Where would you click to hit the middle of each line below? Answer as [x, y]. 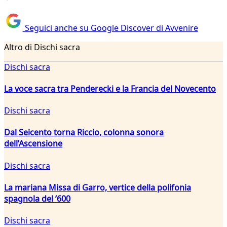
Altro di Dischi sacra [42, 47]
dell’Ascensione [33, 144]
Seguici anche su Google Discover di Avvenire [110, 28]
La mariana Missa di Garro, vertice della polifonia [98, 187]
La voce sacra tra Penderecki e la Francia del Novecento [110, 88]
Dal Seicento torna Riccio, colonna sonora [84, 133]
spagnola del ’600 [37, 198]
